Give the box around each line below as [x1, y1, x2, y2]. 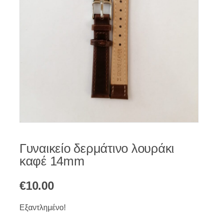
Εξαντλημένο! [19, 203, 66, 212]
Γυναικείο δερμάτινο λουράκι [19, 141, 174, 156]
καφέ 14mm [19, 154, 85, 168]
